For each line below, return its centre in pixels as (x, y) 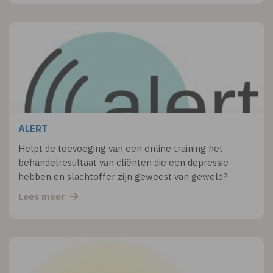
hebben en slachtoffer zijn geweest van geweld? (123, 176)
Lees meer (43, 197)
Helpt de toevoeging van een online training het (121, 148)
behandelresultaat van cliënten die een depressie (123, 162)
